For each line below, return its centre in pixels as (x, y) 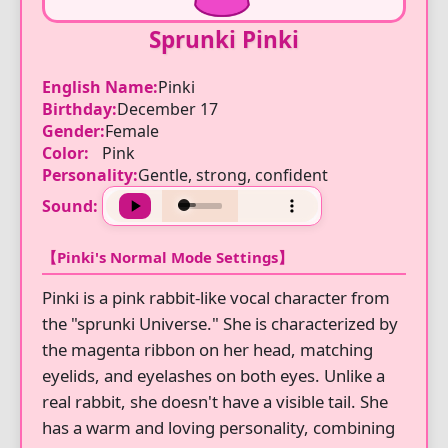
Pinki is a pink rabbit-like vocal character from (216, 297)
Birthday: (79, 109)
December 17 (167, 109)
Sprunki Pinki (224, 39)
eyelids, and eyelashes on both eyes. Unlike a (213, 375)
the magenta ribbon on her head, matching (207, 349)
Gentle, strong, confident (233, 175)
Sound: (70, 206)
